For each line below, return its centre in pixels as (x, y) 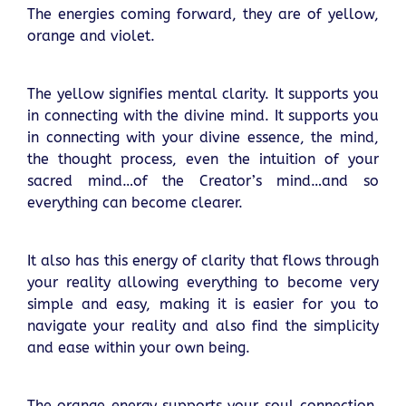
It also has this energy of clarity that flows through (203, 261)
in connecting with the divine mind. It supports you (203, 116)
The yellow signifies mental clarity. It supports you (203, 94)
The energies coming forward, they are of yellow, (203, 14)
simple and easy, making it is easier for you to (203, 304)
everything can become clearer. (135, 203)
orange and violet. (91, 36)
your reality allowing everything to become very (203, 283)
